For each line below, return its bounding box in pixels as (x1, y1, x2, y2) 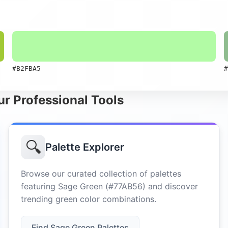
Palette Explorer (45, 141, 124, 153)
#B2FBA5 (12, 65, 41, 72)
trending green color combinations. (21, 194, 156, 204)
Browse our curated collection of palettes (21, 168, 181, 179)
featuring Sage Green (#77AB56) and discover (21, 181, 198, 191)
